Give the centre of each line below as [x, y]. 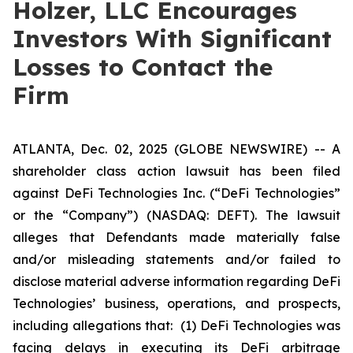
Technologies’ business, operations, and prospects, [176, 303]
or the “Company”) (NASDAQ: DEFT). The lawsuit [176, 215]
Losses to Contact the [143, 67]
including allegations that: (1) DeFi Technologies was [176, 325]
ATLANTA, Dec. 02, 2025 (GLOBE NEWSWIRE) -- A [176, 149]
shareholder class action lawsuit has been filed [176, 171]
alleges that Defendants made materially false [176, 237]
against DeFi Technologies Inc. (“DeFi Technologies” [176, 193]
